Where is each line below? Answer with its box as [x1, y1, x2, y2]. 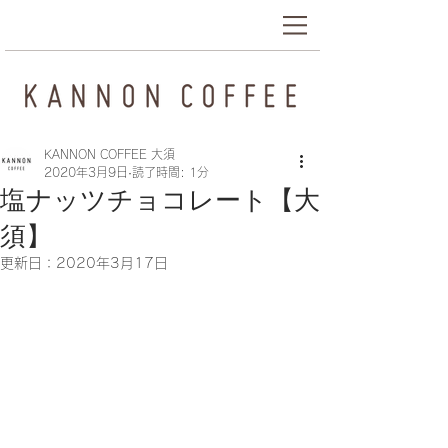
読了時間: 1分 [132, 166, 209, 178]
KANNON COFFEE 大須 [44, 148, 175, 160]
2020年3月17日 [56, 256, 168, 270]
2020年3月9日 [44, 166, 128, 178]
